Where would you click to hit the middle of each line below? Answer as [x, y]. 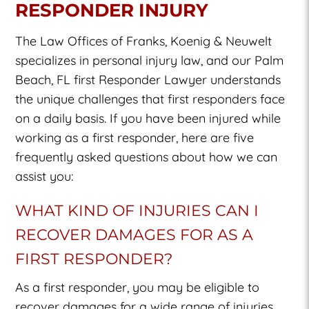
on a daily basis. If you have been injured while [148, 118]
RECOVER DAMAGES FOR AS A [134, 235]
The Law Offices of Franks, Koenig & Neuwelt [144, 41]
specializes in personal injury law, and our [135, 60]
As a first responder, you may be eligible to [138, 287]
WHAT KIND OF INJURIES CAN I [137, 210]
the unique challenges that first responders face [150, 99]
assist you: [44, 176]
